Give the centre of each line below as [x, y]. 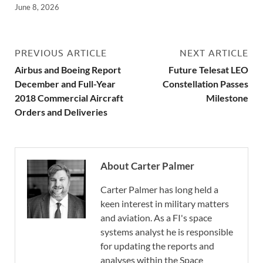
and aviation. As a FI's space [156, 218]
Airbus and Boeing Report [68, 70]
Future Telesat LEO [208, 70]
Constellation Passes [205, 84]
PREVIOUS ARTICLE [61, 53]
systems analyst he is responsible [167, 232]
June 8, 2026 [37, 7]
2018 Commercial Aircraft [69, 98]
